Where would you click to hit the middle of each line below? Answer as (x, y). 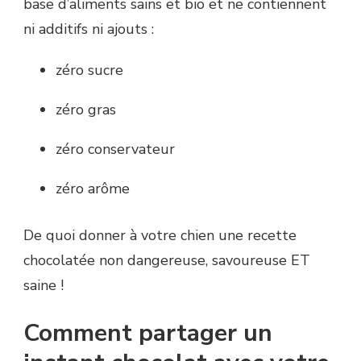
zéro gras (86, 110)
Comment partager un (148, 334)
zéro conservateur (115, 149)
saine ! (44, 286)
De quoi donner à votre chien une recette (160, 236)
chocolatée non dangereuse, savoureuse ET (167, 261)
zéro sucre (89, 71)
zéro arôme (93, 189)
